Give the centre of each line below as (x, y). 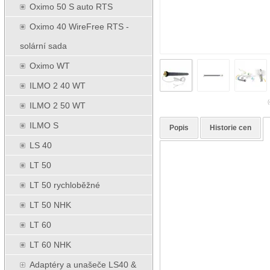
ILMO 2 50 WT (58, 105)
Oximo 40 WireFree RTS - (79, 27)
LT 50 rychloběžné (65, 185)
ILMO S (44, 125)
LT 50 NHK (50, 205)
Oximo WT (50, 66)
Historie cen (231, 128)
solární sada (43, 46)
